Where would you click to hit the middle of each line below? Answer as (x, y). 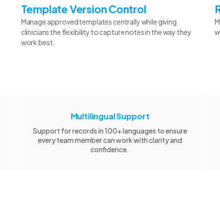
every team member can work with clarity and (110, 140)
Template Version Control (83, 9)
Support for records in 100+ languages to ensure (110, 130)
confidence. (110, 149)
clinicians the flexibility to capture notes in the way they (106, 32)
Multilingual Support (110, 116)
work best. (38, 42)
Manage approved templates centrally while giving (99, 21)
